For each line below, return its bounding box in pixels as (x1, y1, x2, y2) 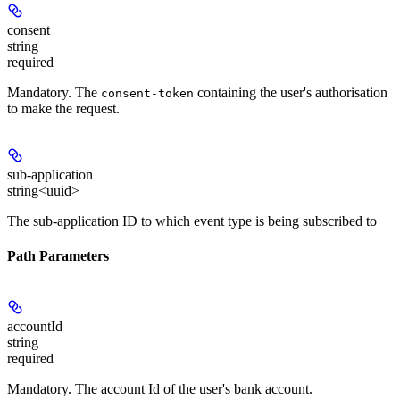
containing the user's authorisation (194, 84, 387, 100)
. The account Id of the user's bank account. (68, 381, 312, 397)
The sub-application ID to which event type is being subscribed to (7, 212, 377, 229)
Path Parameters (7, 248, 109, 264)
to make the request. (7, 100, 120, 116)
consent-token (101, 86, 194, 100)
